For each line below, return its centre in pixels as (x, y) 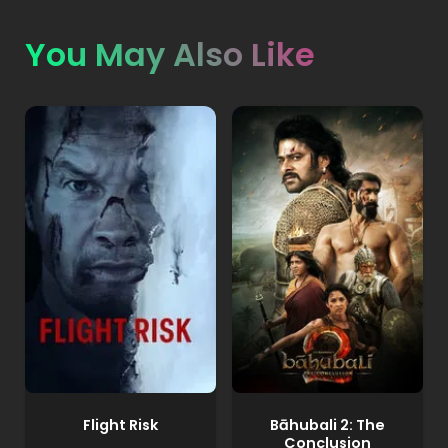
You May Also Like (169, 54)
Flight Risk (120, 424)
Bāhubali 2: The (327, 424)
